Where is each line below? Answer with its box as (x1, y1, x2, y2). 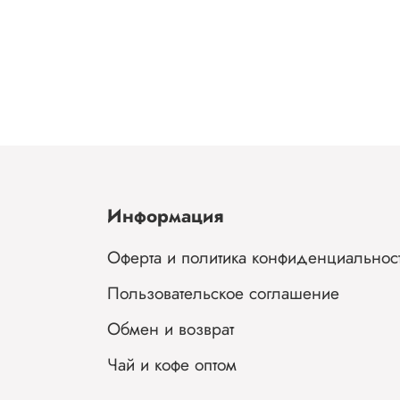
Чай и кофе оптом (107, 352, 237, 378)
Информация (107, 203, 223, 230)
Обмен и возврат (107, 316, 234, 342)
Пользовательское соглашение (107, 280, 339, 306)
